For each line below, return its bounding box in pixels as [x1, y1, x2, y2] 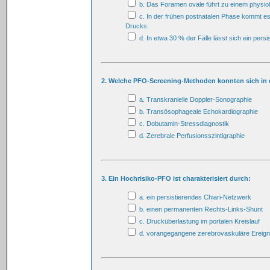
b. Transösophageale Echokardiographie [137, 107, 258, 115]
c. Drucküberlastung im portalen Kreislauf [137, 217, 260, 225]
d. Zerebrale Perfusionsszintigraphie [137, 131, 245, 139]
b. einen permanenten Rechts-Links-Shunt [137, 205, 263, 213]
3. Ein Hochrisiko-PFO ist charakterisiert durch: [101, 174, 251, 182]
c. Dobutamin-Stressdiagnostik [137, 119, 229, 127]
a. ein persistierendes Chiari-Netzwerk [137, 193, 251, 201]
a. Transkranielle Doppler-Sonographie [137, 95, 252, 103]
